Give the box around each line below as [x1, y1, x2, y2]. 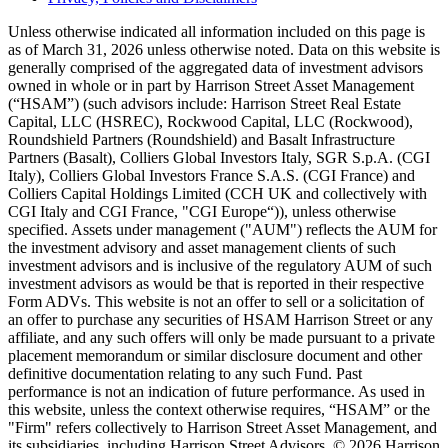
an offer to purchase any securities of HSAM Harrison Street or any [8, 310, 433, 328]
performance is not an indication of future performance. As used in [8, 382, 425, 400]
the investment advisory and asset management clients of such [8, 238, 396, 256]
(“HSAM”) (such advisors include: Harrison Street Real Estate [8, 94, 401, 112]
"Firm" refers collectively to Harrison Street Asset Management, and [8, 418, 437, 436]
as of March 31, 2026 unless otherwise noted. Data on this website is [8, 40, 440, 58]
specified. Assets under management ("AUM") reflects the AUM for [8, 220, 437, 238]
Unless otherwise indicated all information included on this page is [8, 22, 425, 40]
